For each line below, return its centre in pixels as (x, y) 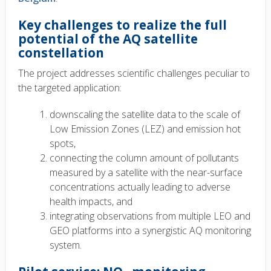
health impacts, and (91, 202)
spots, (63, 144)
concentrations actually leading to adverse (140, 187)
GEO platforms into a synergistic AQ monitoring (150, 231)
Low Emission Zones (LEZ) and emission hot (145, 129)
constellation (61, 52)
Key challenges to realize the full (122, 24)
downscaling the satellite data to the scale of (145, 115)
